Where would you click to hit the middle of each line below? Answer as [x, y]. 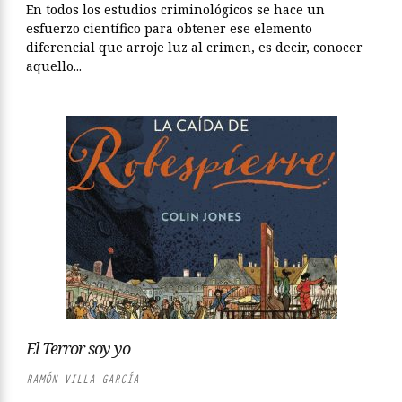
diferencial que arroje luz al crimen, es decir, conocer [194, 47]
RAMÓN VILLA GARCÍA [83, 379]
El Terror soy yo [78, 348]
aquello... [54, 66]
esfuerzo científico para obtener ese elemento [169, 28]
